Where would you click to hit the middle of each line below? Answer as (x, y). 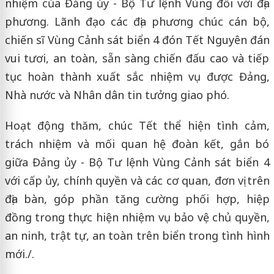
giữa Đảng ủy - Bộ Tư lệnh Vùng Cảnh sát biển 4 (137, 162)
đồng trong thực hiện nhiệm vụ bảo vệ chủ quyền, (137, 217)
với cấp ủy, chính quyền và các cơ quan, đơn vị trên (137, 181)
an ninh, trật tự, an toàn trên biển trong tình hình (137, 236)
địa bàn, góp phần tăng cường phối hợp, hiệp (137, 199)
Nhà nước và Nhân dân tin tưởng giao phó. (117, 95)
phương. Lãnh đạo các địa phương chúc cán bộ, (137, 22)
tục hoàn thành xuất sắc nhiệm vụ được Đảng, (137, 77)
